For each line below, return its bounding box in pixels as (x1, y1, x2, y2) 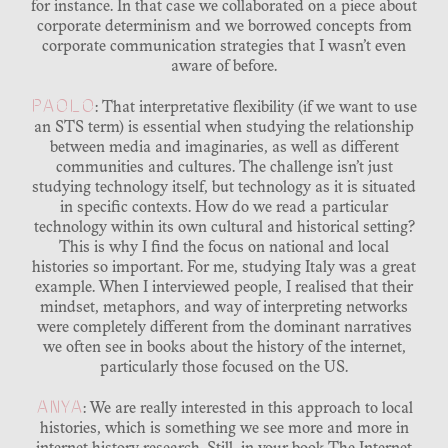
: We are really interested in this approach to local (82, 401, 413, 418)
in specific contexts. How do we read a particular (60, 200, 388, 217)
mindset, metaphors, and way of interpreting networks (40, 300, 408, 317)
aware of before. (171, 59, 277, 76)
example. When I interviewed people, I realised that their (35, 280, 413, 297)
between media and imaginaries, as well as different (49, 140, 399, 157)
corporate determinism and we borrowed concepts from (36, 19, 412, 36)
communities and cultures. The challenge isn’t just (55, 160, 393, 177)
